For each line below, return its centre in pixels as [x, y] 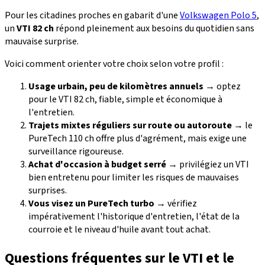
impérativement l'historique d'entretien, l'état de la [134, 217]
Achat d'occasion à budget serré [97, 165]
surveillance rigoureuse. [76, 152]
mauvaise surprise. [42, 42]
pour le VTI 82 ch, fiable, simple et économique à [125, 100]
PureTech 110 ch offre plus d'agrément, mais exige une [138, 139]
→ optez [222, 87]
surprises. [48, 191]
